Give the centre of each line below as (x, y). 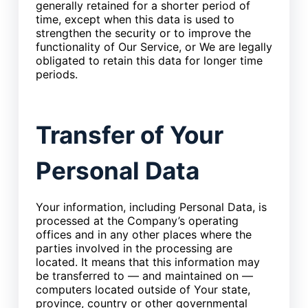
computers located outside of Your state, (143, 290)
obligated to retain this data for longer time (149, 60)
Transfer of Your (129, 135)
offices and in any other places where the (143, 235)
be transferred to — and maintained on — (144, 276)
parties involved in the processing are (134, 249)
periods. (56, 74)
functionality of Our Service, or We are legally (154, 46)
